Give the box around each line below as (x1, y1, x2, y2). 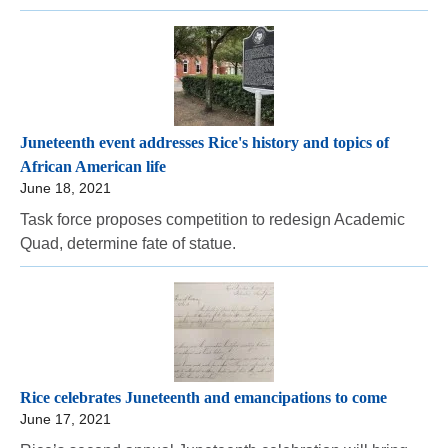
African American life (20, 157, 166, 175)
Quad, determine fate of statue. (20, 234, 236, 252)
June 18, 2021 (20, 179, 111, 196)
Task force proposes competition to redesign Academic (20, 210, 405, 228)
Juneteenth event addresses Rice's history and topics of (20, 133, 389, 151)
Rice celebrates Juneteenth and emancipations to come (20, 389, 387, 407)
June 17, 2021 (20, 411, 111, 428)
